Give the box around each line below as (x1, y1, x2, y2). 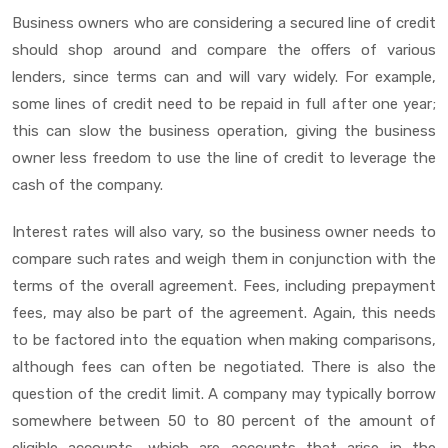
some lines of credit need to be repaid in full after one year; (12, 94, 436, 113)
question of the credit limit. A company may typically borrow (12, 384, 436, 403)
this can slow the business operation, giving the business (12, 121, 436, 140)
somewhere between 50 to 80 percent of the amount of (12, 411, 436, 430)
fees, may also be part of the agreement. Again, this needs (12, 303, 436, 322)
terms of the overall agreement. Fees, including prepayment (12, 276, 436, 295)
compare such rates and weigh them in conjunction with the (12, 249, 436, 268)
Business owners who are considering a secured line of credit (12, 13, 436, 32)
